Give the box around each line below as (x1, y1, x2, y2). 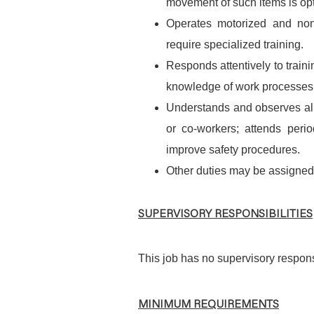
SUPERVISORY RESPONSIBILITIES (138, 205, 313, 220)
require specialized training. (166, 39, 303, 50)
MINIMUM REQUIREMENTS (138, 296, 279, 310)
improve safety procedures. (166, 144, 300, 156)
